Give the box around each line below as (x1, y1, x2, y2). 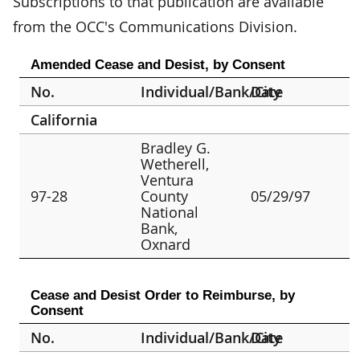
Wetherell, (141, 153, 210, 174)
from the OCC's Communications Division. (13, 16, 297, 36)
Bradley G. (141, 137, 211, 157)
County (141, 186, 189, 206)
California (31, 109, 98, 129)
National (141, 202, 199, 222)
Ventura (141, 170, 194, 190)
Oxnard (141, 234, 191, 254)
